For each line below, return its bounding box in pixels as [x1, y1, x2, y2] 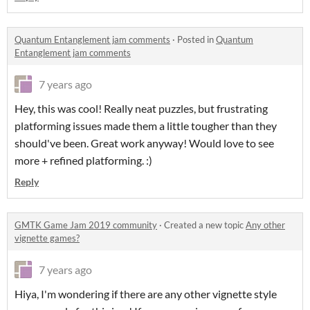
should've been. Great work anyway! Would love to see [15, 136, 274, 149]
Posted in [177, 33, 216, 45]
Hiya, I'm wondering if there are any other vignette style [15, 286, 277, 300]
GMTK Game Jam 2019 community [15, 219, 157, 230]
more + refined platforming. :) [15, 153, 152, 167]
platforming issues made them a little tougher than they [15, 118, 277, 132]
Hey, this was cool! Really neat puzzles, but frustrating [15, 101, 268, 115]
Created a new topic [164, 219, 246, 230]
